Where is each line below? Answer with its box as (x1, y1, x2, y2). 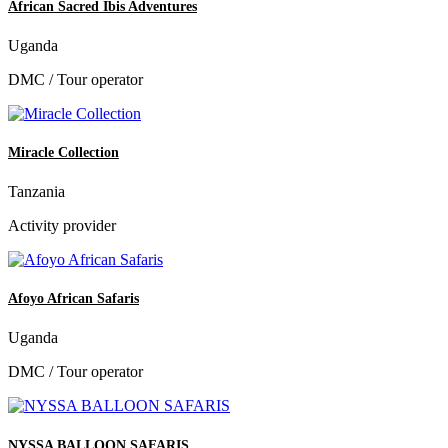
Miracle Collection (8, 144, 119, 160)
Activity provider (8, 217, 116, 235)
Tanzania (8, 183, 65, 201)
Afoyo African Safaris (8, 291, 139, 307)
